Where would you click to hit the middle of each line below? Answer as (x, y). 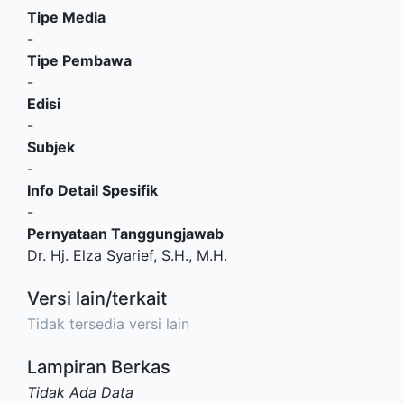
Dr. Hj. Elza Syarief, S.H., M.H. (127, 255)
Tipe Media (66, 17)
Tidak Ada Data (80, 392)
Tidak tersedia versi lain (108, 324)
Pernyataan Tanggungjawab (125, 234)
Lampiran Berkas (99, 367)
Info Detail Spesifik (92, 190)
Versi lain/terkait (97, 298)
